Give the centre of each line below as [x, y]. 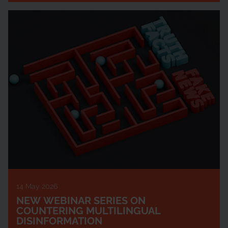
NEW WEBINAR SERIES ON [81, 201]
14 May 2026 [37, 187]
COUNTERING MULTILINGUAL [89, 211]
